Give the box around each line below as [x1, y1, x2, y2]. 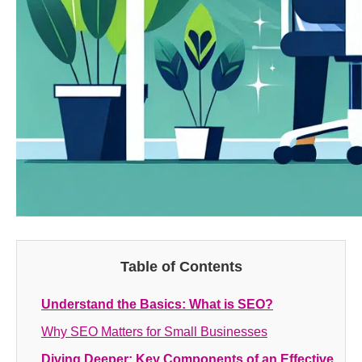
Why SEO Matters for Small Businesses [41, 325, 267, 339]
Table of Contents [120, 259, 242, 275]
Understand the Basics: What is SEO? [41, 297, 273, 311]
